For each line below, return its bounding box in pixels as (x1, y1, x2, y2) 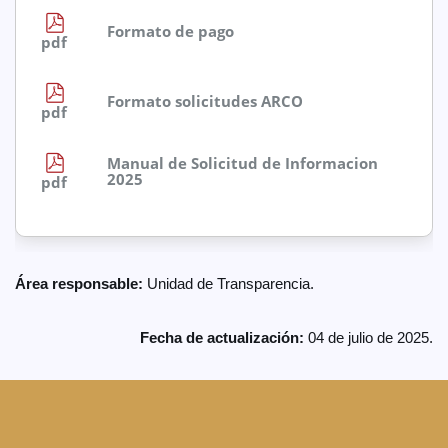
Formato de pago (107, 21, 234, 41)
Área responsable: (15, 275, 143, 292)
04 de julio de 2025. (304, 329, 433, 346)
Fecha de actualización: (140, 329, 304, 346)
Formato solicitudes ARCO (107, 91, 303, 111)
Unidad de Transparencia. (143, 275, 314, 292)
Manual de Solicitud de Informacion (107, 153, 378, 173)
